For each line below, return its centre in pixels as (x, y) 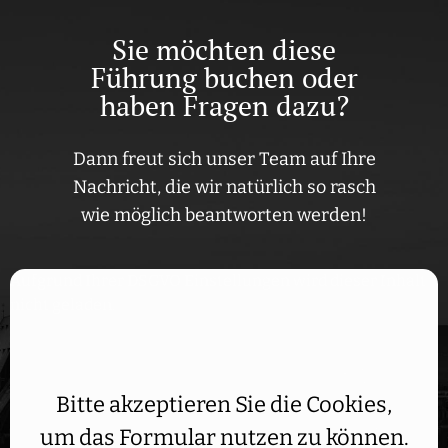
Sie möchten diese (224, 49)
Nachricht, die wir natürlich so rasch (224, 186)
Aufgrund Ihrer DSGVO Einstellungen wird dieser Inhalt (218, 280)
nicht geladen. (62, 304)
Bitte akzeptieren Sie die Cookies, (224, 404)
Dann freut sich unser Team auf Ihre (224, 158)
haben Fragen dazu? (224, 105)
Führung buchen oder (224, 77)
